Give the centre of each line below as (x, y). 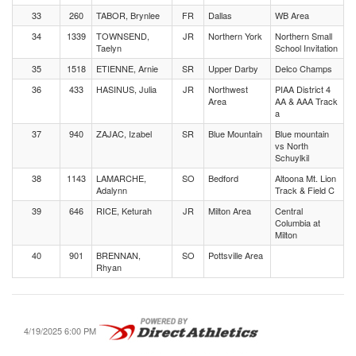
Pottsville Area (236, 255)
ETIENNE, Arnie (127, 68)
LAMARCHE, (121, 178)
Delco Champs (304, 68)
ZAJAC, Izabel (124, 133)
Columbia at (298, 222)
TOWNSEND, (123, 36)
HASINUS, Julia (126, 89)
